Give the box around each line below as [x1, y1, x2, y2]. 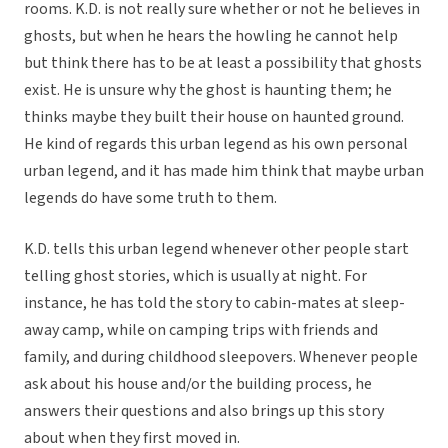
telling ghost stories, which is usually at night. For [24, 265, 367, 288]
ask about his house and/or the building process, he [24, 373, 372, 396]
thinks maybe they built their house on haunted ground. [24, 106, 404, 129]
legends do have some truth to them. [24, 187, 277, 210]
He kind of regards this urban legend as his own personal [24, 133, 408, 156]
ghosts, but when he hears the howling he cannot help [24, 25, 398, 48]
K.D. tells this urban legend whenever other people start [24, 238, 409, 261]
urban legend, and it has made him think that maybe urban [24, 160, 424, 183]
